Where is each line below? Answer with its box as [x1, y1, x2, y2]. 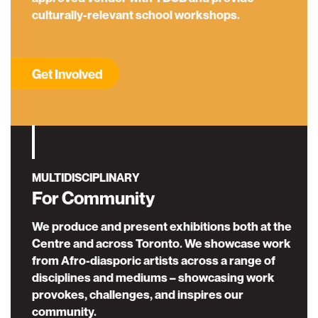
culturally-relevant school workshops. [32, 8, 240, 22]
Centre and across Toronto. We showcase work [32, 236, 291, 251]
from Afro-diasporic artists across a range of [32, 253, 275, 268]
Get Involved [32, 67, 103, 82]
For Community [32, 187, 155, 209]
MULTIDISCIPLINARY [32, 170, 140, 185]
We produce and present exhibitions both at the [32, 219, 292, 234]
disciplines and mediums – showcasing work [32, 270, 275, 285]
